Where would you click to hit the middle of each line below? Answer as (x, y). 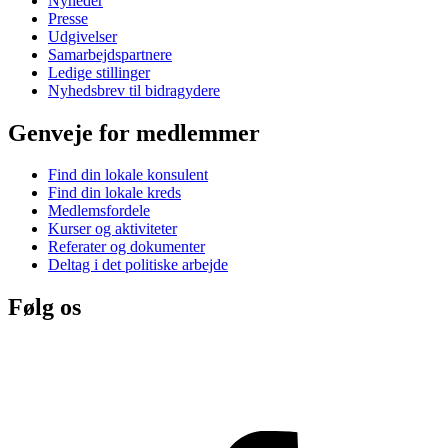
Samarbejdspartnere (110, 54)
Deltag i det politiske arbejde (138, 265)
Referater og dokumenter (126, 247)
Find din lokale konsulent (128, 175)
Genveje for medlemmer (134, 132)
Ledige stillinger (99, 72)
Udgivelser (82, 36)
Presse (68, 18)
